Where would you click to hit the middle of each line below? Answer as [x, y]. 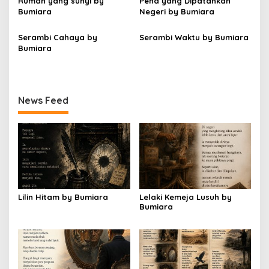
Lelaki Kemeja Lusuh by [185, 197]
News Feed [43, 100]
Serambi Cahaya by [58, 37]
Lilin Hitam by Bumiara [63, 197]
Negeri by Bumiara [177, 11]
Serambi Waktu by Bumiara [194, 37]
